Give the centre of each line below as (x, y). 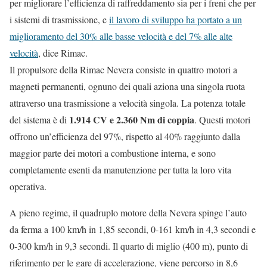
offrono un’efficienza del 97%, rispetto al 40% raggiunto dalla (125, 136)
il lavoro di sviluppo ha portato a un (176, 20)
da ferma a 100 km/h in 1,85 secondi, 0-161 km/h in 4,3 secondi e (133, 229)
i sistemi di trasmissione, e (59, 20)
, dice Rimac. (63, 53)
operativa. (28, 187)
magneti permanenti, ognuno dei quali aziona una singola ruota (127, 86)
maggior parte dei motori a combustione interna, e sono (113, 153)
